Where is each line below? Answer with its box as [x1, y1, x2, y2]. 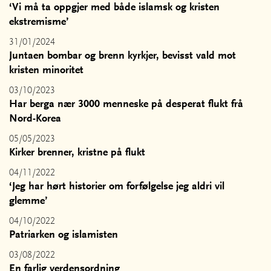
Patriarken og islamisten [9, 230, 118, 241]
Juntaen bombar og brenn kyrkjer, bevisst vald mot [9, 51, 236, 62]
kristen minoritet [9, 65, 83, 76]
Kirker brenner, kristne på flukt [9, 148, 145, 158]
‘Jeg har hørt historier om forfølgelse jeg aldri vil [9, 181, 224, 192]
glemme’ [9, 196, 48, 207]
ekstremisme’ [9, 17, 69, 28]
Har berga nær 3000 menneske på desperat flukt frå [9, 99, 243, 110]
